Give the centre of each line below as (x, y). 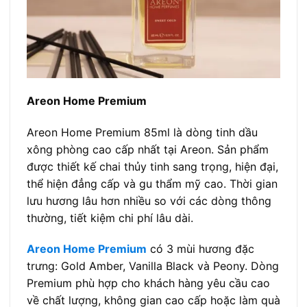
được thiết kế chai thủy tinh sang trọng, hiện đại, (152, 166)
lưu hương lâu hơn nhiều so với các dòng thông (149, 200)
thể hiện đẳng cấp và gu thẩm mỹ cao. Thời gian (152, 183)
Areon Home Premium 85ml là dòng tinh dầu (142, 132)
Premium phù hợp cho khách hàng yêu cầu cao (148, 283)
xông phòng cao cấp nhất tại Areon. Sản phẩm (148, 149)
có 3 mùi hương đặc (202, 249)
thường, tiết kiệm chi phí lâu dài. (110, 218)
